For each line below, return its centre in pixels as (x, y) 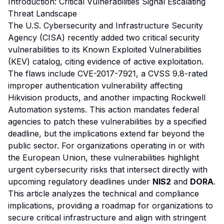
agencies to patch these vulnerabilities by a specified (107, 121)
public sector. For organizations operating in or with (106, 145)
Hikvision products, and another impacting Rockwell (107, 97)
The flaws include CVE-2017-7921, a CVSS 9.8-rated (108, 73)
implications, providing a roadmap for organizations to (110, 205)
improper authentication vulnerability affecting (95, 85)
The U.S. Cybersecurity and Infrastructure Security (105, 25)
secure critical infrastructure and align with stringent (107, 217)
